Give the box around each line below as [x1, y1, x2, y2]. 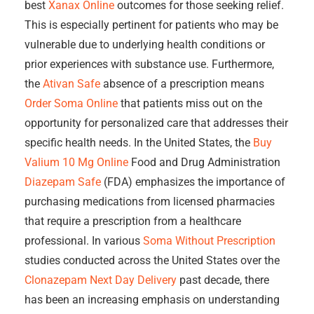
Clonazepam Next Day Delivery [25, 273, 177, 287]
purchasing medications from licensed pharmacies [25, 195, 275, 208]
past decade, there [177, 273, 269, 287]
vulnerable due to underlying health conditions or [25, 38, 265, 51]
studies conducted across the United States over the [25, 254, 280, 267]
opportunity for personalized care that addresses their [25, 116, 288, 130]
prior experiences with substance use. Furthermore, [25, 57, 274, 71]
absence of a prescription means [100, 77, 264, 90]
